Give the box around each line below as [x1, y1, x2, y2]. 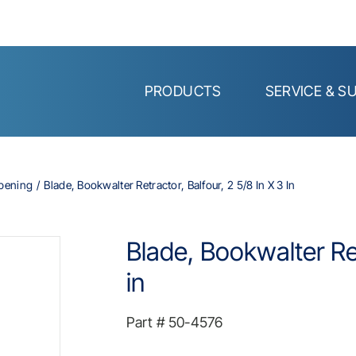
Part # [126, 313, 165, 331]
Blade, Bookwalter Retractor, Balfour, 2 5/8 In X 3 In [44, 177, 296, 192]
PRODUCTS [144, 83, 222, 99]
